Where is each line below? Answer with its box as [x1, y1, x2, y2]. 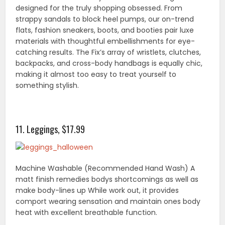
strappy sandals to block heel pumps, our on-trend [16, 14, 194, 24]
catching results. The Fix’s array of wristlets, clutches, [16, 47, 201, 57]
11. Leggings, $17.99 [16, 122, 85, 136]
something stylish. [16, 80, 79, 90]
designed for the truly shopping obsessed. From [16, 3, 183, 13]
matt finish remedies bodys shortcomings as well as [16, 174, 199, 184]
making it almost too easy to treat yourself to [16, 69, 177, 79]
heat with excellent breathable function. [16, 207, 158, 217]
